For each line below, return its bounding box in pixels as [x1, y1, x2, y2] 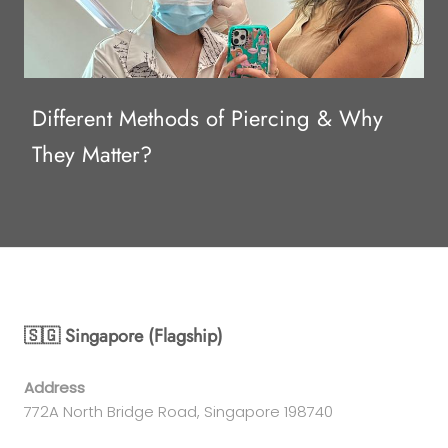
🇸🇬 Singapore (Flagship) [24, 322, 223, 349]
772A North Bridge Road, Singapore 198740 [24, 401, 333, 423]
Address [24, 377, 85, 399]
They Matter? [32, 138, 152, 171]
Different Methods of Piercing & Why [32, 102, 383, 135]
